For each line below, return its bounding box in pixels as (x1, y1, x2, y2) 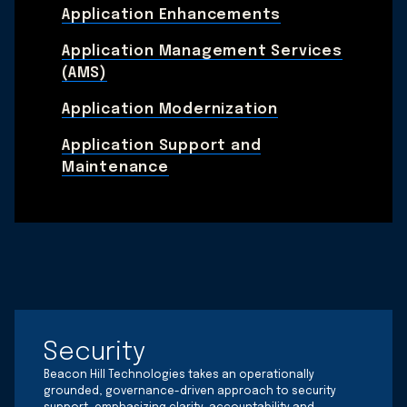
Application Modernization (62, 101, 278, 117)
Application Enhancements (62, 6, 282, 23)
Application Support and (62, 137, 262, 154)
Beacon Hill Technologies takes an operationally (44, 369, 314, 381)
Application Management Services (62, 43, 342, 59)
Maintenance (62, 159, 169, 175)
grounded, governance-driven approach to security (44, 385, 336, 397)
